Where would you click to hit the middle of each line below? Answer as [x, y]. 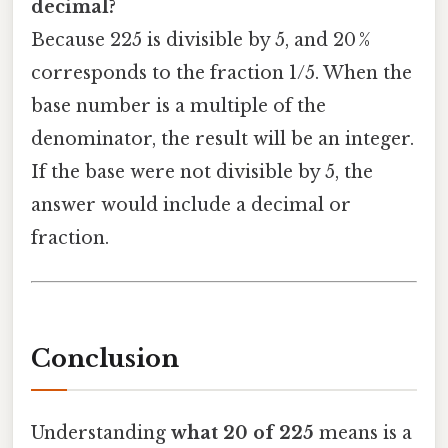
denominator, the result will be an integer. [222, 138]
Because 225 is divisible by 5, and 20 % [200, 39]
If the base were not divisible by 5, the [202, 171]
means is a [363, 432]
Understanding [101, 432]
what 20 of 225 [242, 432]
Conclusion [105, 358]
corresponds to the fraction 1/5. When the [221, 72]
